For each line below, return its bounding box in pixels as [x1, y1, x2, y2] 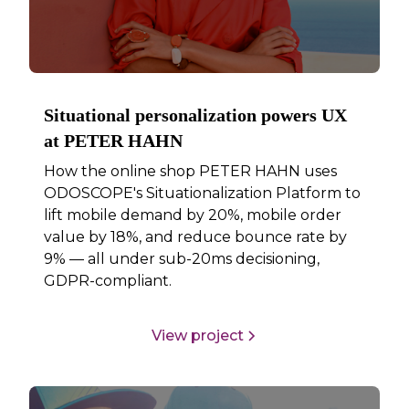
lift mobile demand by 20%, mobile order [44, 206, 342, 225]
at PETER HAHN [44, 131, 184, 152]
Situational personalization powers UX [44, 105, 348, 126]
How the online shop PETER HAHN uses [44, 163, 338, 181]
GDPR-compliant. [44, 272, 173, 290]
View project [151, 326, 244, 344]
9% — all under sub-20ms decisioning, [44, 250, 320, 268]
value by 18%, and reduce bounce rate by [44, 228, 348, 246]
